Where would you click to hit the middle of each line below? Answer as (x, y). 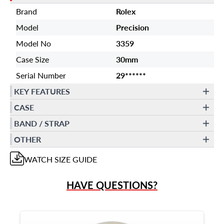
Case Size (32, 59)
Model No (33, 43)
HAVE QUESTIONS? (112, 185)
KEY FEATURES (42, 91)
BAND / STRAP (42, 123)
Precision (132, 27)
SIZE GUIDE (75, 159)
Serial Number (41, 75)
